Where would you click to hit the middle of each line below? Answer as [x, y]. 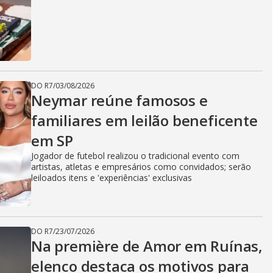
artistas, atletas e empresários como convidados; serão [141, 167]
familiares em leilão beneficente [144, 120]
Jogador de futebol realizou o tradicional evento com [135, 156]
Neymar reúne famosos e [119, 100]
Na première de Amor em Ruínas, [147, 246]
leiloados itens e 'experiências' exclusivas [112, 178]
